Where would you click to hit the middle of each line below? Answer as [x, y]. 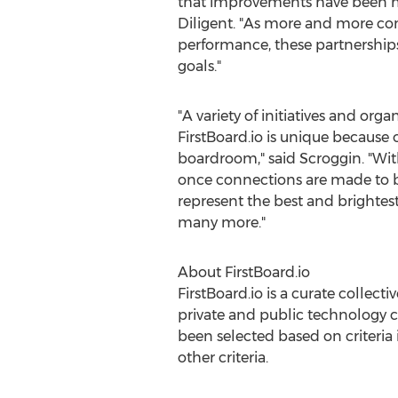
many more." [221, 223]
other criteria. [223, 358]
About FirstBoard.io [243, 272]
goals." [199, 66]
